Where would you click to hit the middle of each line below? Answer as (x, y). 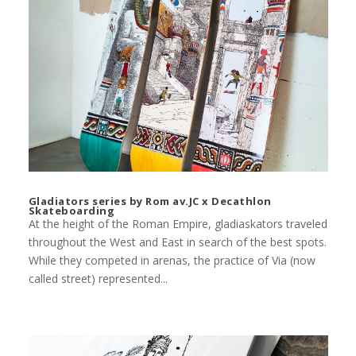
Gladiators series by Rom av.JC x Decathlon (150, 201)
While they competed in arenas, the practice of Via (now (172, 260)
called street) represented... (98, 278)
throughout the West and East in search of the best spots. (177, 242)
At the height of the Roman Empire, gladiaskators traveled (178, 223)
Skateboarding (72, 210)
